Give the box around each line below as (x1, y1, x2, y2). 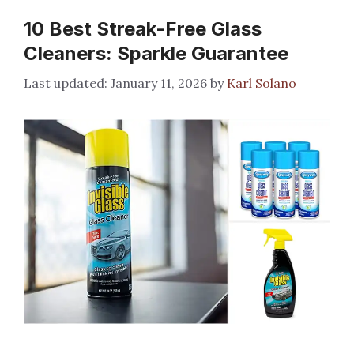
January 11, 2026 (111, 75, 207, 91)
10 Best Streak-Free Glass (24, 17, 262, 40)
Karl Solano (227, 75, 296, 91)
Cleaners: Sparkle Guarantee (24, 42, 288, 65)
